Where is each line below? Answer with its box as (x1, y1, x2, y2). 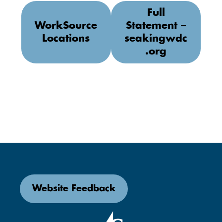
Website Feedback (32, 184, 115, 193)
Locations (42, 34, 90, 44)
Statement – (126, 21, 186, 31)
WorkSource (35, 21, 98, 31)
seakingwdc (124, 34, 188, 44)
